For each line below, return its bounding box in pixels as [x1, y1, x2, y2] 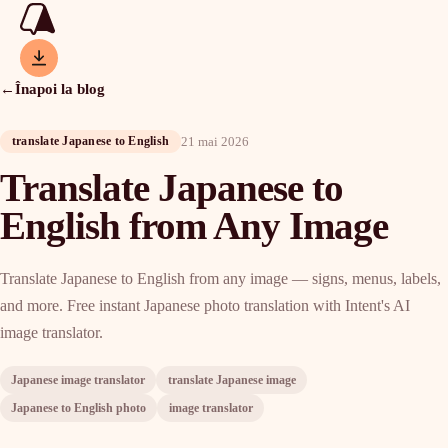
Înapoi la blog [15, 80, 105, 97]
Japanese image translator [11, 372, 146, 387]
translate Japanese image [167, 372, 296, 387]
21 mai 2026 [181, 133, 250, 149]
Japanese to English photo [11, 400, 147, 415]
